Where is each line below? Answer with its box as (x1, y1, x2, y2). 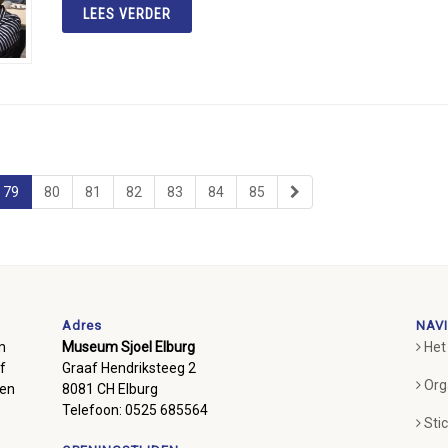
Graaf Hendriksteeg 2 (62, 360, 197, 377)
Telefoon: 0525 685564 (62, 402, 209, 419)
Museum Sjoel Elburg (62, 339, 196, 356)
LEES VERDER (83, 5, 172, 22)
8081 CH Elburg (62, 381, 159, 398)
